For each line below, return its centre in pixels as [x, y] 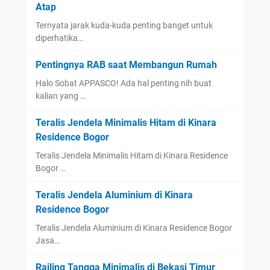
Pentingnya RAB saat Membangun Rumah [126, 64]
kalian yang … [60, 96]
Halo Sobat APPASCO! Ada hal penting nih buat [123, 83]
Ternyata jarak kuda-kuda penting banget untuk [124, 25]
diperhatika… [59, 38]
